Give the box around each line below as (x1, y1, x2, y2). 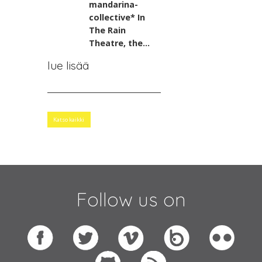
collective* (89, 11, 136, 23)
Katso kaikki (53, 115, 85, 123)
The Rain (89, 24, 126, 36)
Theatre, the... (89, 37, 150, 49)
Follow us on (76, 187, 186, 211)
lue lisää (47, 58, 89, 73)
